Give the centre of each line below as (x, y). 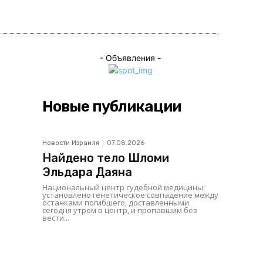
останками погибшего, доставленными (116, 203)
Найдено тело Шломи (106, 158)
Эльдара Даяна (87, 172)
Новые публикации (112, 107)
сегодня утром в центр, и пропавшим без (120, 210)
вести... (56, 218)
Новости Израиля (71, 143)
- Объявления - (130, 58)
